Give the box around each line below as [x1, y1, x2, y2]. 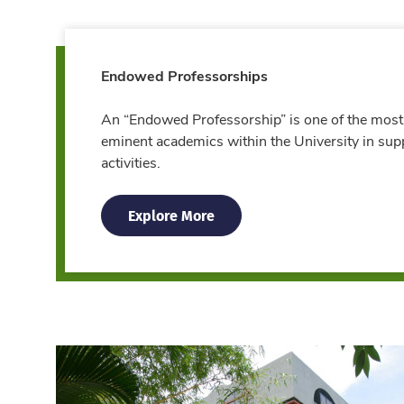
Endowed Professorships [101, 66, 268, 86]
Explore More [128, 204, 215, 227]
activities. [101, 152, 161, 172]
